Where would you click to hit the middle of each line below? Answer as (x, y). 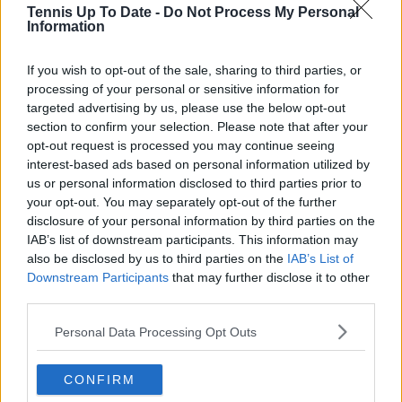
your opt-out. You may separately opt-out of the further (182, 202)
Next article (343, 270)
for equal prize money (293, 360)
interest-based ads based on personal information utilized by (198, 164)
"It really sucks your (100, 288)
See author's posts (110, 119)
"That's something (309, 288)
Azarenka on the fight (294, 342)
